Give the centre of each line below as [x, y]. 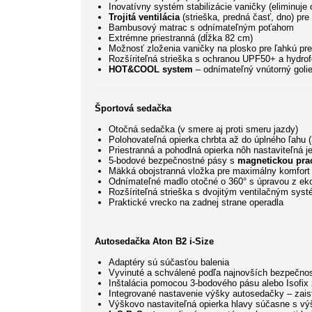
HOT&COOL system [151, 70]
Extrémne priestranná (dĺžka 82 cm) [181, 38]
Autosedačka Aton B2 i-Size [154, 242]
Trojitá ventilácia [144, 17]
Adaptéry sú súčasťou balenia [169, 263]
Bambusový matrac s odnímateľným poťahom [201, 28]
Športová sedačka [133, 109]
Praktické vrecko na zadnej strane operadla [196, 203]
